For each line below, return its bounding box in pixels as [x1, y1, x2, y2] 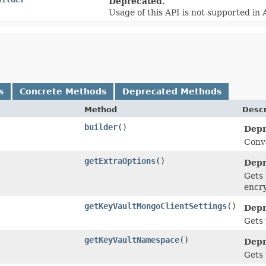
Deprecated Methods [122, 87, 221, 96]
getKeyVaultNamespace [84, 235, 179, 245]
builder [84, 122, 118, 132]
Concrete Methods [20, 87, 106, 96]
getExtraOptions [84, 156, 156, 166]
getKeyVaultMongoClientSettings [84, 201, 227, 211]
